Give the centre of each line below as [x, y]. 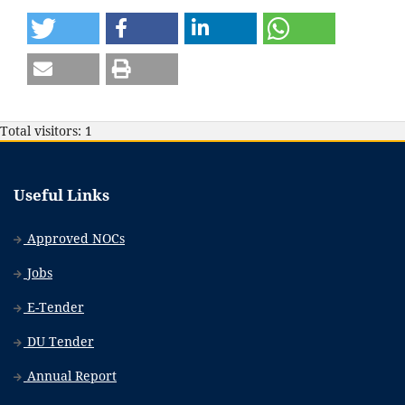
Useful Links [61, 195]
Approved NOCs [74, 239]
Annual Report [70, 376]
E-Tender [54, 307]
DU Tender [59, 342]
